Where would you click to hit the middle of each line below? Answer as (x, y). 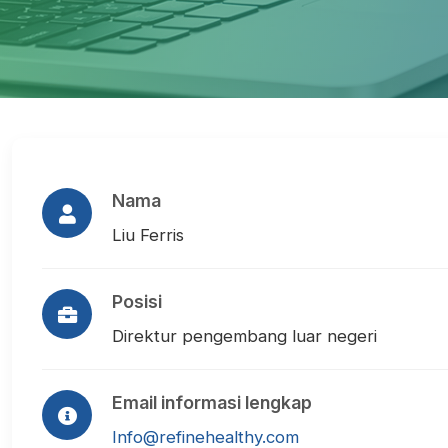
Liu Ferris (148, 235)
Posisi (137, 301)
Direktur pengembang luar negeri (244, 336)
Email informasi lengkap (212, 402)
